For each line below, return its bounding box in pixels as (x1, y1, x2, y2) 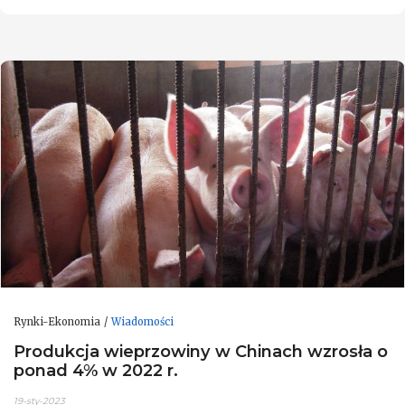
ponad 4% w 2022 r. (14, 360, 178, 381)
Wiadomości (111, 315, 174, 328)
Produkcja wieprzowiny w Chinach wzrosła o (14, 341, 388, 363)
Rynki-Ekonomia (14, 315, 100, 328)
